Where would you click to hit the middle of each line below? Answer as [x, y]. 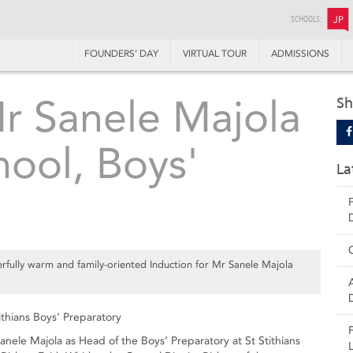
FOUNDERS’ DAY [121, 54]
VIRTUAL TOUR [215, 54]
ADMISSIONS [300, 54]
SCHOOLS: [307, 19]
